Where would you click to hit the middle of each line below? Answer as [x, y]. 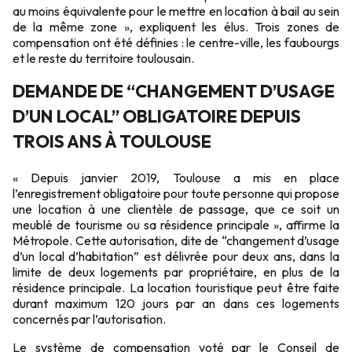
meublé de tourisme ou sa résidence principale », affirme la [176, 225]
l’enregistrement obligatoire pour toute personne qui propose [176, 193]
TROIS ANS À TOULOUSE [112, 141]
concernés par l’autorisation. [89, 319]
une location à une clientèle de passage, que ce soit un [176, 209]
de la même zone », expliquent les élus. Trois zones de [176, 27]
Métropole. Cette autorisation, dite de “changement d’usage [176, 240]
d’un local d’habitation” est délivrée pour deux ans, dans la [176, 256]
